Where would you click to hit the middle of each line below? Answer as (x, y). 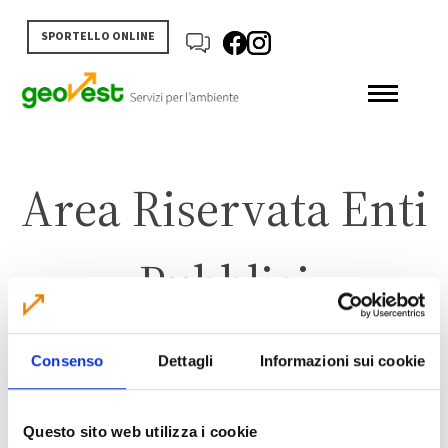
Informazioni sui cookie (342, 360)
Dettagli (185, 360)
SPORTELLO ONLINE (98, 36)
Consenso (67, 360)
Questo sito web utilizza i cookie (140, 431)
